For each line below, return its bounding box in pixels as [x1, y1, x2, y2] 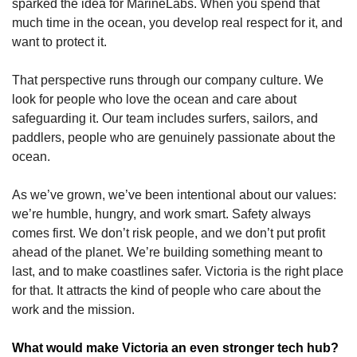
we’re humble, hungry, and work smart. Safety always [12, 206, 311, 221]
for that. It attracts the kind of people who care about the [12, 283, 321, 297]
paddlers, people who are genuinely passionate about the [12, 130, 335, 144]
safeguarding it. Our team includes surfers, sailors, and [12, 111, 318, 125]
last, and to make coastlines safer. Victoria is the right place [12, 264, 343, 278]
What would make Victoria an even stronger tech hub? [12, 340, 339, 355]
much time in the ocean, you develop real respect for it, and [12, 15, 343, 29]
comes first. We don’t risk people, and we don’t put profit [12, 226, 325, 240]
